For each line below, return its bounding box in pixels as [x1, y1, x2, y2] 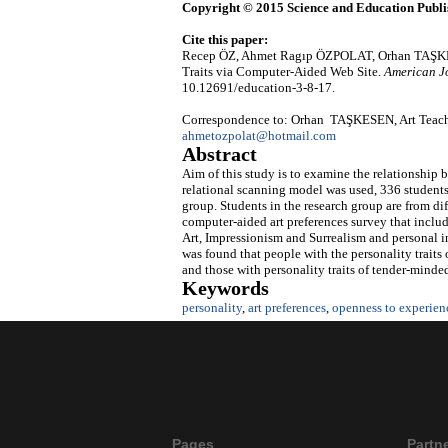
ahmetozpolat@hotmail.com [182, 127, 336, 143]
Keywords [182, 277, 269, 299]
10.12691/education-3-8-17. [182, 79, 335, 95]
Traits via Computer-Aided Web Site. [182, 63, 384, 79]
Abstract [182, 143, 257, 165]
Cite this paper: [182, 31, 268, 47]
